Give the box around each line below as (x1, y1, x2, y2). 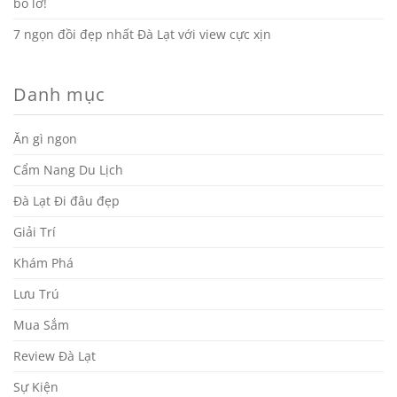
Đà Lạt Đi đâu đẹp (13, 192, 120, 209)
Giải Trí (13, 223, 56, 240)
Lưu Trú (13, 285, 59, 302)
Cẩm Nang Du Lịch (13, 161, 123, 178)
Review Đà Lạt (13, 347, 96, 364)
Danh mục (13, 82, 105, 106)
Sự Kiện (13, 378, 58, 395)
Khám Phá (13, 254, 74, 271)
